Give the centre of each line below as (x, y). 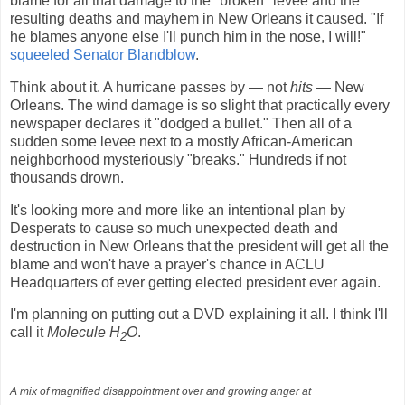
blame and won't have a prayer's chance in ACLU (167, 264)
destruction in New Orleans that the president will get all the (199, 246)
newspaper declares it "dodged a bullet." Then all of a (181, 123)
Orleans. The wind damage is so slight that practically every (200, 105)
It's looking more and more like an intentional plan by (178, 210)
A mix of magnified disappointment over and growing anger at (160, 391)
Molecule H (84, 333)
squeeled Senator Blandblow (103, 54)
